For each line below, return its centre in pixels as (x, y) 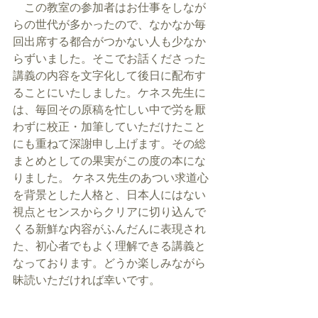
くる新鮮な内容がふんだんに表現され (109, 229)
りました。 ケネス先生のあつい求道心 (111, 177)
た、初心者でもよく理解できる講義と (109, 246)
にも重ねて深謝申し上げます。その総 (109, 143)
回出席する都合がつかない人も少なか (109, 41)
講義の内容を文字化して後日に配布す (109, 75)
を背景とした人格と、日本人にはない (109, 194)
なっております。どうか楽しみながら (109, 263)
